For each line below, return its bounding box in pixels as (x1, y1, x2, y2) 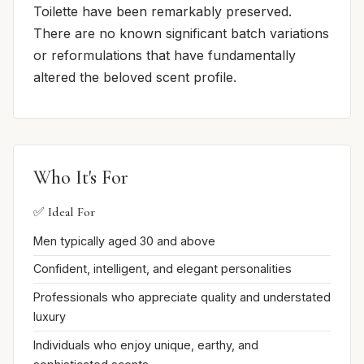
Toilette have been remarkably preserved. (33, 3, 292, 20)
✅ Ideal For (33, 204, 95, 221)
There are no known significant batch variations (33, 25, 329, 42)
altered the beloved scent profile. (33, 69, 236, 86)
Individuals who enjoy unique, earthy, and (33, 337, 258, 352)
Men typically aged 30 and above (33, 233, 215, 248)
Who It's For (33, 166, 128, 190)
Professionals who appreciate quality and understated (33, 290, 331, 305)
